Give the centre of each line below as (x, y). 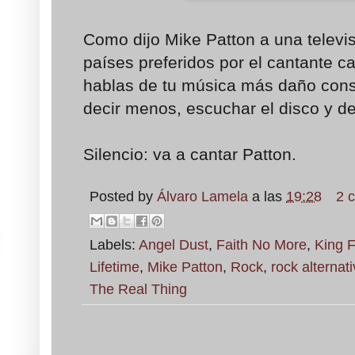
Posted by (123, 197)
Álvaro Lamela (202, 197)
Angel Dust (174, 245)
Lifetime (115, 267)
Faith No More (261, 245)
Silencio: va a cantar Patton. (190, 155)
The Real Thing (138, 290)
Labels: (114, 245)
